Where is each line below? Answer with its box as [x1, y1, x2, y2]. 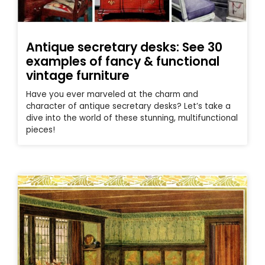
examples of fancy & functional [26, 52, 219, 70]
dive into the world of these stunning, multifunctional [26, 112, 238, 124]
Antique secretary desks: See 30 [26, 38, 222, 56]
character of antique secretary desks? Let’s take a [26, 100, 231, 112]
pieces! [26, 124, 55, 135]
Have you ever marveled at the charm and [26, 88, 198, 100]
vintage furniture [26, 66, 130, 84]
